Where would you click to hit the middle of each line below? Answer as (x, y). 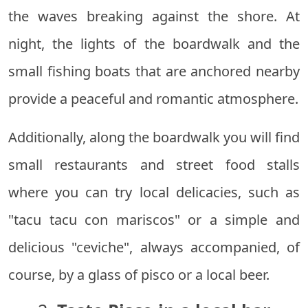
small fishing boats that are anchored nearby (154, 71)
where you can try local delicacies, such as (154, 192)
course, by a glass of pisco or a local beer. (139, 275)
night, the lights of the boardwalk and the (154, 44)
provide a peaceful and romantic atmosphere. (153, 99)
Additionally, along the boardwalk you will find (154, 137)
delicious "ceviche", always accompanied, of (154, 247)
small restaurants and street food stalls (154, 165)
